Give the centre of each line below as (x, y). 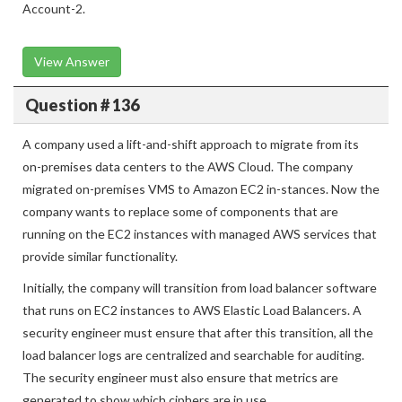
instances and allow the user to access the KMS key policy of (192, 13)
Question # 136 (82, 131)
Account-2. (54, 35)
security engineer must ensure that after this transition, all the (198, 359)
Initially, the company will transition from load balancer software (200, 315)
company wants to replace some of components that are (180, 238)
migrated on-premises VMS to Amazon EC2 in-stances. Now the (201, 216)
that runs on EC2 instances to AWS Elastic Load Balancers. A (192, 337)
